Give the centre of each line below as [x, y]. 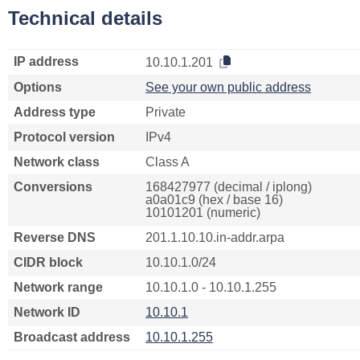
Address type [55, 112]
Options [38, 87]
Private [166, 112]
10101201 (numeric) [203, 213]
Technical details [85, 18]
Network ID [47, 312]
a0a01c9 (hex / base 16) [214, 200]
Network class [57, 162]
